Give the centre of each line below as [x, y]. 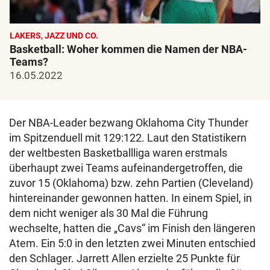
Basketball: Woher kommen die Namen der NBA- [128, 49]
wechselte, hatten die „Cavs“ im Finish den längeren [132, 228]
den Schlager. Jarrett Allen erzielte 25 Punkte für [124, 258]
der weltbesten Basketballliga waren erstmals [118, 152]
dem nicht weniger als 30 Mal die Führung [108, 213]
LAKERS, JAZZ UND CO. [54, 35]
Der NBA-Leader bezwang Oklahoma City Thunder [129, 122]
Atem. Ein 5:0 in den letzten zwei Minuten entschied [132, 243]
